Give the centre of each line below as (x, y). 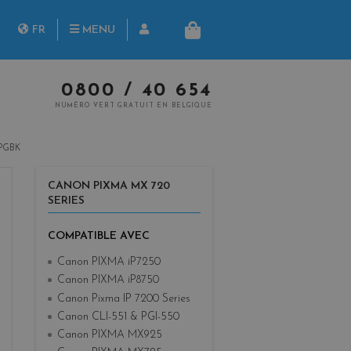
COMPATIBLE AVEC (99, 237)
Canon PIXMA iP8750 (108, 280)
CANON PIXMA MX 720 (109, 186)
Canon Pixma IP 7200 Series (124, 299)
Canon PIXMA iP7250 (109, 262)
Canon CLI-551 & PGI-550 (118, 317)
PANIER (217, 36)
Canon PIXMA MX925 (110, 335)
